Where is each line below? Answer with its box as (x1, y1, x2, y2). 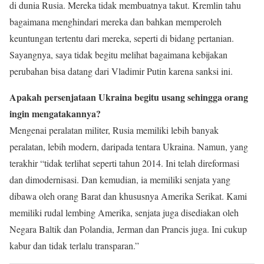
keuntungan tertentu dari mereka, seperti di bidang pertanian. (9, 31, 234, 44)
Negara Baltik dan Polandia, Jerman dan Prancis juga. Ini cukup (9, 222, 247, 235)
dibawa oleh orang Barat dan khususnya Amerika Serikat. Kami (9, 189, 247, 202)
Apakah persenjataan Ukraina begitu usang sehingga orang (9, 90, 248, 104)
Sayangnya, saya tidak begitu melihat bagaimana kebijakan (9, 48, 227, 61)
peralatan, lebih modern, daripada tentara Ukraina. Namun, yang (9, 140, 248, 153)
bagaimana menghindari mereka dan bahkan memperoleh (9, 15, 222, 28)
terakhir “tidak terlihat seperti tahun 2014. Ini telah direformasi (9, 156, 239, 169)
